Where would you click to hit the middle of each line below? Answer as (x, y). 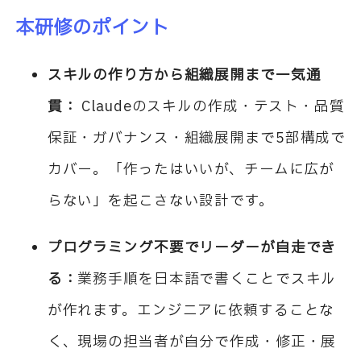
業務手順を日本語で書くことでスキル (207, 279)
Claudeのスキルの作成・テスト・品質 (213, 106)
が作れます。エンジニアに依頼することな (191, 310)
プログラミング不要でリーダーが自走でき (192, 247)
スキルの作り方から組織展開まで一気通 (184, 75)
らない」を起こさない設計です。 (160, 201)
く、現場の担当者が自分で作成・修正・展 (192, 342)
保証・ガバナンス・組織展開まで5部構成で (197, 138)
